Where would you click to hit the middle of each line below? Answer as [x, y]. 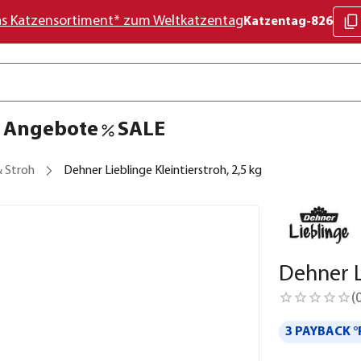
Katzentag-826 [288, 22]
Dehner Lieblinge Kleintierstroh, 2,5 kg [163, 171]
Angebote [51, 130]
